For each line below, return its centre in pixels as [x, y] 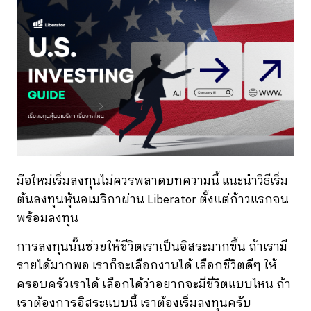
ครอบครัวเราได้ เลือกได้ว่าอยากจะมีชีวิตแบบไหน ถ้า [154, 285]
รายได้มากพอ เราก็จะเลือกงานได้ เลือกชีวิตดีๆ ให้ [147, 266]
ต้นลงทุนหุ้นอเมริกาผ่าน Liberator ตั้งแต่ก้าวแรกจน [153, 200]
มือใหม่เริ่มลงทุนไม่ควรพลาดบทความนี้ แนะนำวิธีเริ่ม [152, 181]
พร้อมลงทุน [49, 219]
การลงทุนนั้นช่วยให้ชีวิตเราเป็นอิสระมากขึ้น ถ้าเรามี [152, 247]
